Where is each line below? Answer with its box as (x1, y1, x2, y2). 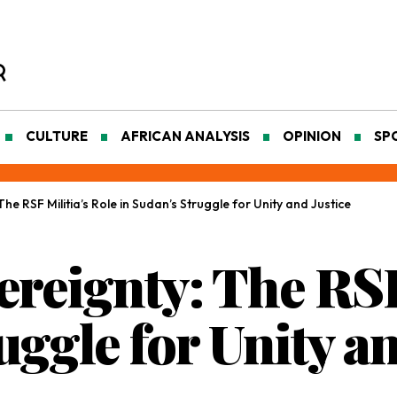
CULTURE (25, 128, 88, 145)
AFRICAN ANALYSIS (120, 128, 250, 145)
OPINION (282, 128, 341, 145)
